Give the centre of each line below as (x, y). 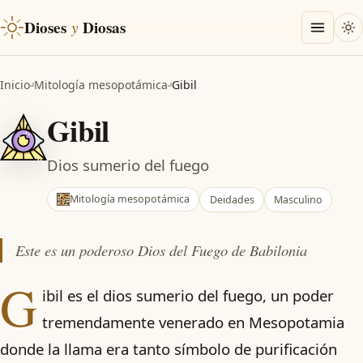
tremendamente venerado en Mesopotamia (193, 322)
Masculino (298, 199)
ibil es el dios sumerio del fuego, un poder (188, 295)
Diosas (104, 28)
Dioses (46, 28)
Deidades (232, 199)
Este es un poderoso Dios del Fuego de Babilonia (161, 250)
